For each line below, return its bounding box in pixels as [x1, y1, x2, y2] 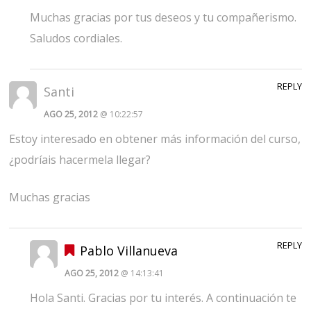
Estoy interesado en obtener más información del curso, [9, 131, 301, 146]
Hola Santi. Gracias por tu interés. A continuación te [29, 289, 296, 305]
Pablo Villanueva [79, 242, 178, 259]
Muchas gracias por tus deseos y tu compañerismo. [29, 9, 296, 25]
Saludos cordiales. [29, 30, 122, 46]
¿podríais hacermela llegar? [9, 151, 151, 167]
